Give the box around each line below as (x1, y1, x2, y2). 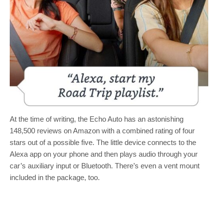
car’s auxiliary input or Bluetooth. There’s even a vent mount (10, 161, 200, 170)
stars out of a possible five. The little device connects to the (10, 138, 196, 146)
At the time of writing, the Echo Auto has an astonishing (10, 114, 183, 123)
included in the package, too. (10, 173, 100, 182)
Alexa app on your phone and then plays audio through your (10, 149, 198, 158)
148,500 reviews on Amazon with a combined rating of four (10, 126, 195, 135)
